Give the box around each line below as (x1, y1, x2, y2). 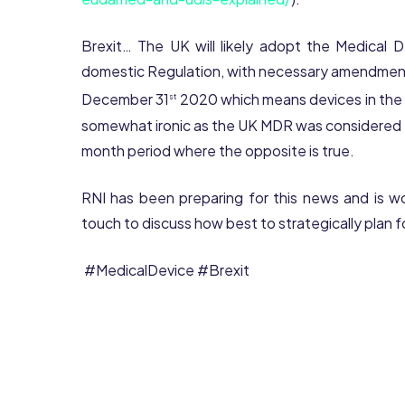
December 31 (81, 89, 170, 109)
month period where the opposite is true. (81, 140, 354, 160)
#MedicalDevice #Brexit (81, 259, 250, 279)
